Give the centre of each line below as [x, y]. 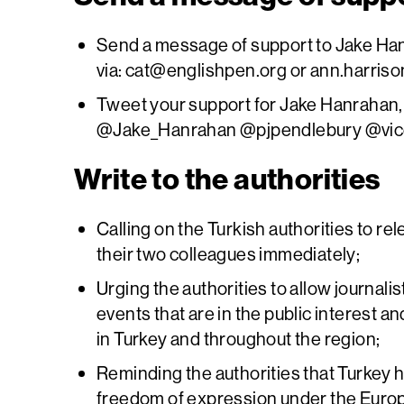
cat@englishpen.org [207, 69]
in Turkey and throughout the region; [239, 338]
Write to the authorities [227, 179]
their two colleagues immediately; [229, 253]
